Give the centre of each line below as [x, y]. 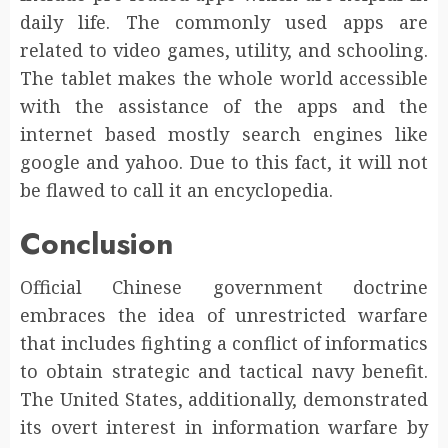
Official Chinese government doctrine [224, 287]
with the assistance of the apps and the [224, 106]
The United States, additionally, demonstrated [224, 399]
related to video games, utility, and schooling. [224, 50]
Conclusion [96, 244]
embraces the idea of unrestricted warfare [224, 315]
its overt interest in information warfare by [224, 427]
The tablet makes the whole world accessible [224, 78]
